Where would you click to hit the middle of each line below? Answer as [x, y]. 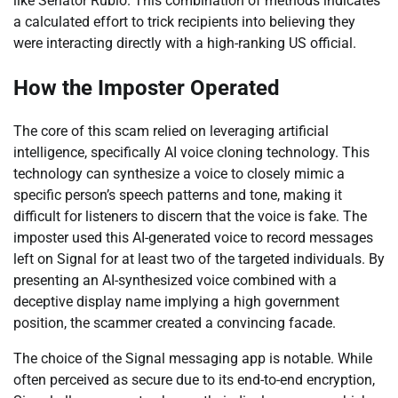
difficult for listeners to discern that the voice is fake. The [190, 217]
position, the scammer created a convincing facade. [175, 323]
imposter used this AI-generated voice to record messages [193, 238]
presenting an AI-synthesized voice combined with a [175, 281]
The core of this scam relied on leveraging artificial [171, 131]
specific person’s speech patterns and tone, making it [178, 195]
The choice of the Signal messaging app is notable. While [193, 359]
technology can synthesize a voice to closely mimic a [179, 174]
